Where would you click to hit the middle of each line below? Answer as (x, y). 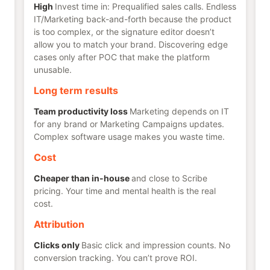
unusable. (53, 70)
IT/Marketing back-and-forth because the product (133, 19)
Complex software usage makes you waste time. (129, 137)
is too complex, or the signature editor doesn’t (124, 32)
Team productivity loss (81, 111)
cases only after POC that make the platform (122, 57)
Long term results (76, 91)
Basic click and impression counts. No (156, 245)
